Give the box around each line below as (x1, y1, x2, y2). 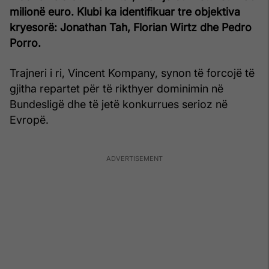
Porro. (10, 36, 41, 49)
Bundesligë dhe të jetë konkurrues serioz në (10, 97, 228, 110)
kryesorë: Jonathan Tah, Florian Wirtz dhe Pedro (10, 20, 252, 34)
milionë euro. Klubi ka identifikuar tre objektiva (10, 5, 240, 18)
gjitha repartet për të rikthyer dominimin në (10, 82, 223, 95)
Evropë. (10, 113, 49, 126)
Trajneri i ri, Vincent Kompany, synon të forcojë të (10, 66, 255, 79)
